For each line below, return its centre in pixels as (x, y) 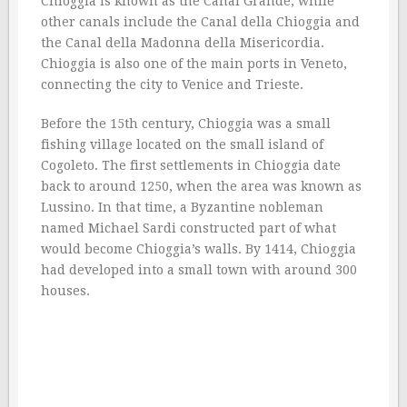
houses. (65, 291)
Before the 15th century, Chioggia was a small (186, 124)
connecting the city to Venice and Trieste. (172, 84)
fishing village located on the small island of (182, 144)
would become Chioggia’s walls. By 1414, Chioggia (199, 249)
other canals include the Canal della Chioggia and (200, 22)
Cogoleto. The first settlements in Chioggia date (191, 165)
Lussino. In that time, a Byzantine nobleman (182, 207)
